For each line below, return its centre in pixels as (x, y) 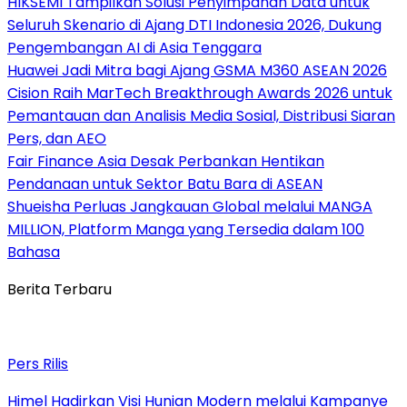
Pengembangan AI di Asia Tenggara (134, 47)
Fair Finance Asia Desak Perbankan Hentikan (166, 161)
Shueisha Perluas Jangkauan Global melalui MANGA (190, 206)
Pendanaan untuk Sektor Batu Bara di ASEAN (165, 184)
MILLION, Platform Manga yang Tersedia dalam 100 (186, 229)
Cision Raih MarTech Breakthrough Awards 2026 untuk (200, 93)
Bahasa (34, 252)
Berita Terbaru (60, 289)
